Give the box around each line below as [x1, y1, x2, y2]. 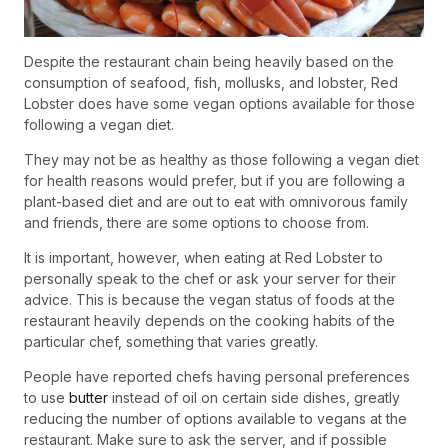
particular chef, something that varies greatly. [24, 333, 318, 351]
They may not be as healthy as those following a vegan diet [24, 151, 419, 169]
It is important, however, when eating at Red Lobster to [24, 249, 383, 267]
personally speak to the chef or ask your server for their [24, 270, 396, 288]
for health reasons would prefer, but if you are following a [24, 172, 405, 190]
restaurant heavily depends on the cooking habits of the [24, 312, 395, 330]
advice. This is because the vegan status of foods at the [24, 291, 395, 309]
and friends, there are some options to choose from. [24, 214, 369, 232]
